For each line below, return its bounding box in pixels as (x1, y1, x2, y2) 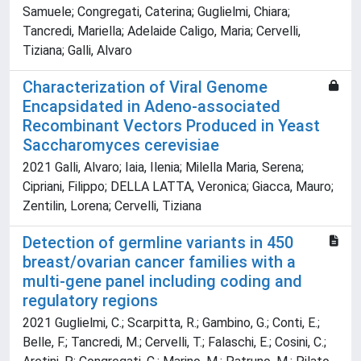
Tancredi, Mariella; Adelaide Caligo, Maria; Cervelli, (23, 23, 301, 39)
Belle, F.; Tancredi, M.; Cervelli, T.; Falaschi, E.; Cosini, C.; (23, 334, 326, 351)
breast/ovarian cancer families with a (23, 252, 296, 272)
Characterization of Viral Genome (23, 77, 268, 98)
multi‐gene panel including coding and (23, 272, 302, 292)
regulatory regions (23, 291, 158, 311)
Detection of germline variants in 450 (23, 233, 293, 253)
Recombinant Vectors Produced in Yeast (23, 116, 320, 136)
